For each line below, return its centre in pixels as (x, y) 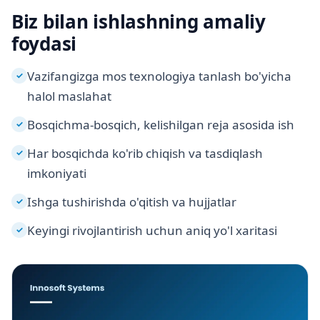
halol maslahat (69, 96)
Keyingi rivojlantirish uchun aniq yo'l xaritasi (152, 231)
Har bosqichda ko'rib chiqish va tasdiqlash (145, 154)
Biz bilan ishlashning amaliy (139, 22)
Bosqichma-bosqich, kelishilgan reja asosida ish (161, 125)
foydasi (44, 44)
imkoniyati (57, 174)
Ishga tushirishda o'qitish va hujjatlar (132, 202)
